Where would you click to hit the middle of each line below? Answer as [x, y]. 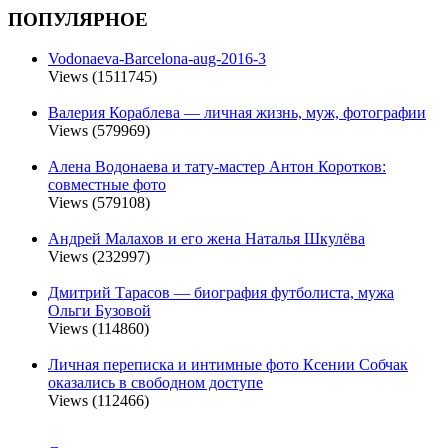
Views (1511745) [102, 76]
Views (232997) [99, 256]
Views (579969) [99, 130]
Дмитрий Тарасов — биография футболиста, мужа [221, 292]
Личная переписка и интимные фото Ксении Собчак [228, 364]
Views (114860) [98, 328]
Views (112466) [98, 400]
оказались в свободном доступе [155, 382]
